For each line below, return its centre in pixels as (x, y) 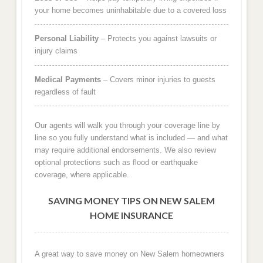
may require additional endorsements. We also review (125, 150)
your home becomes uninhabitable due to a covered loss (130, 10)
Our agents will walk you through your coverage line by (127, 125)
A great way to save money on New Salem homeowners (129, 254)
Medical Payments (68, 80)
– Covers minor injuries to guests (158, 80)
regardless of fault (65, 92)
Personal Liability (66, 39)
